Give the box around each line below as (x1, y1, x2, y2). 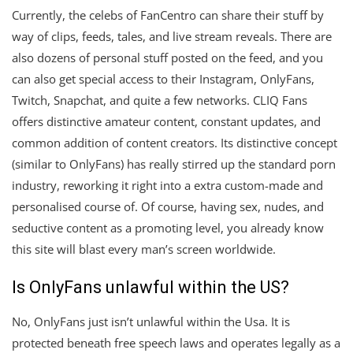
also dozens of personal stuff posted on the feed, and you (12, 49, 323, 65)
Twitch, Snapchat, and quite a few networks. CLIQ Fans (12, 91, 307, 108)
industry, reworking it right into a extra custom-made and (12, 176, 323, 193)
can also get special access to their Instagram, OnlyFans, (12, 70, 314, 87)
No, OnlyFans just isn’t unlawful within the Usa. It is (12, 313, 290, 329)
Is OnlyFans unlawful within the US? (12, 277, 289, 297)
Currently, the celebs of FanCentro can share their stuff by (12, 6, 324, 23)
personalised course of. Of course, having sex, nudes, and (12, 198, 324, 214)
